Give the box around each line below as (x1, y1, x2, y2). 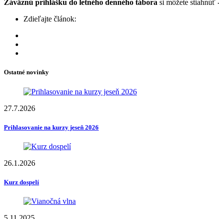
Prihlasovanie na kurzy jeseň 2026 (4, 123, 99, 131)
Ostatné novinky (4, 68, 49, 76)
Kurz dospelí (4, 178, 39, 186)
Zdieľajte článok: (23, 15, 76, 23)
